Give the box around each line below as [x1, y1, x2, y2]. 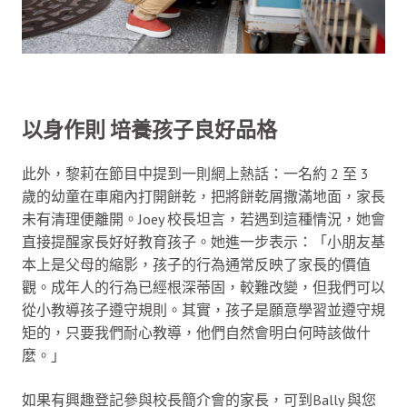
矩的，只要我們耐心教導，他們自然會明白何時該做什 [22, 323, 371, 342]
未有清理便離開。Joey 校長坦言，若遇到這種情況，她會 [22, 210, 385, 229]
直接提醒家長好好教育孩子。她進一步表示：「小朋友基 [22, 233, 385, 252]
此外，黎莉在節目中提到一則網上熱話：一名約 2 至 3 [22, 164, 369, 184]
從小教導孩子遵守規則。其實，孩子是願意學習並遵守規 [22, 301, 385, 320]
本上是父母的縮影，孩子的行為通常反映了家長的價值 [22, 255, 371, 274]
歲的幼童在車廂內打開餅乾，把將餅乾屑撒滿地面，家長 [22, 187, 385, 206]
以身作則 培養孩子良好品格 [22, 117, 277, 144]
